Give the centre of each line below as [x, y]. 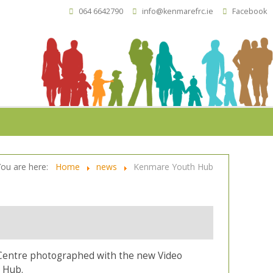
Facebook [250, 11]
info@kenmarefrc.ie [178, 11]
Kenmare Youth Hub [173, 167]
